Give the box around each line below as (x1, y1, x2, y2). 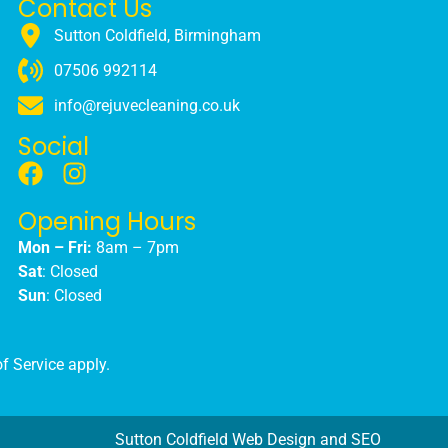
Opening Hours (17, 205, 196, 239)
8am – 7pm (91, 238, 179, 258)
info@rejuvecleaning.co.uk (54, 95, 241, 115)
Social (17, 130, 89, 164)
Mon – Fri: (17, 238, 92, 258)
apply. (64, 355, 110, 375)
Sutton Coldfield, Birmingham (54, 25, 262, 45)
